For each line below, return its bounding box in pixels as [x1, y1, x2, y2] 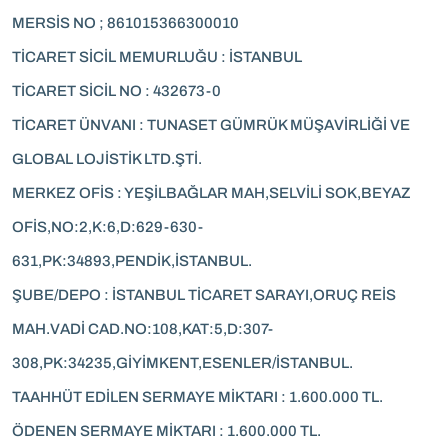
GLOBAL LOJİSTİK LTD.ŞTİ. [12, 151, 202, 167]
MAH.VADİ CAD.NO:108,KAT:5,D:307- [12, 321, 273, 337]
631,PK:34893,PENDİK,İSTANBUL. [12, 253, 252, 269]
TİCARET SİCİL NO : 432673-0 [12, 83, 221, 99]
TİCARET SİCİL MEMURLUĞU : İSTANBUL [12, 49, 305, 65]
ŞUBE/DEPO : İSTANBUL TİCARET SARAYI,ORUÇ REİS [12, 287, 396, 303]
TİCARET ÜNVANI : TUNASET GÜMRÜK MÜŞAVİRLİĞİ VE [12, 117, 410, 133]
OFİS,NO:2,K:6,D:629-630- [12, 219, 203, 235]
